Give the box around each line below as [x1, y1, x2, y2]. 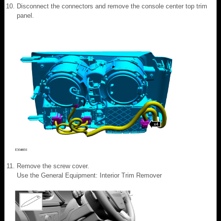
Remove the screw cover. [17, 162, 89, 170]
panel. [17, 11, 34, 19]
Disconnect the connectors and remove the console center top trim [17, 2, 207, 10]
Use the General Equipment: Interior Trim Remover [17, 171, 162, 179]
